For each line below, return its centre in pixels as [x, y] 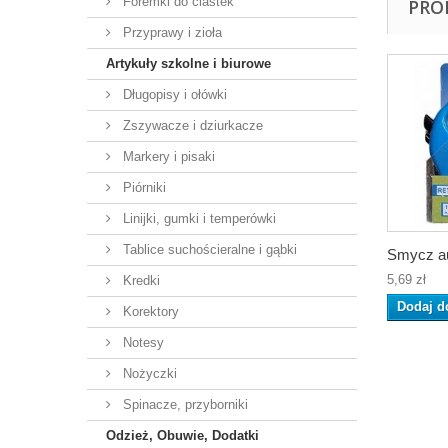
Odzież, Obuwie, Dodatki [182, 435]
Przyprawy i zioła [170, 32]
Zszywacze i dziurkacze [191, 125]
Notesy [141, 342]
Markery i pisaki [167, 156]
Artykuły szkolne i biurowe [188, 63]
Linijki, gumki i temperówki [197, 218]
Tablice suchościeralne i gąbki [208, 249]
